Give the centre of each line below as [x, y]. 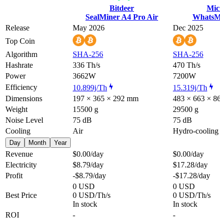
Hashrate [19, 65]
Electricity [21, 165]
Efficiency [21, 87]
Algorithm [21, 54]
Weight [16, 109]
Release [17, 27]
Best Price [21, 195]
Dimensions [24, 98]
